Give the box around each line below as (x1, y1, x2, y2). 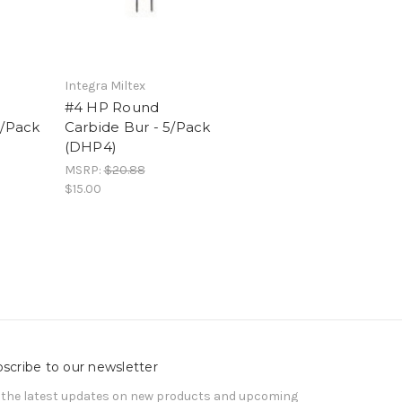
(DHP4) (64, 138, 117, 155)
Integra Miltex (64, 78, 145, 93)
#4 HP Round (64, 99, 160, 116)
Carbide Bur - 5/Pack (64, 118, 211, 135)
